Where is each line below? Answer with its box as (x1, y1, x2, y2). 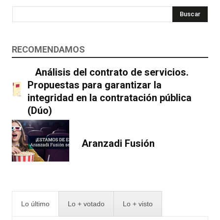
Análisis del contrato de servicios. (35, 66, 189, 78)
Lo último (21, 200, 50, 208)
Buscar (180, 10, 200, 18)
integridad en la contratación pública (27, 92, 192, 104)
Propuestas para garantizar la (27, 79, 162, 91)
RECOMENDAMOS (12, 44, 85, 55)
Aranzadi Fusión (82, 137, 155, 149)
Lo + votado (68, 200, 105, 208)
